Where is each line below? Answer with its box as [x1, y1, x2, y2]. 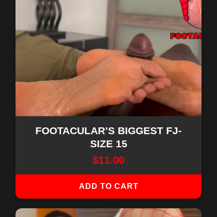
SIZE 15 [90, 138, 127, 149]
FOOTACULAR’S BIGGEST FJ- [35, 125, 182, 136]
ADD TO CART [78, 182, 139, 190]
